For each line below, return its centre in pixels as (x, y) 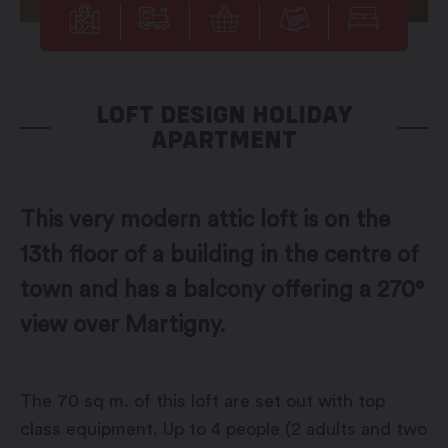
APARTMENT (224, 139)
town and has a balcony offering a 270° (222, 290)
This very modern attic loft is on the (205, 220)
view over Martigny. (123, 325)
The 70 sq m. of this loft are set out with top (202, 401)
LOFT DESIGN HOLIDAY (224, 114)
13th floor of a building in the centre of (219, 255)
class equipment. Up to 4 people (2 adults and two (223, 429)
